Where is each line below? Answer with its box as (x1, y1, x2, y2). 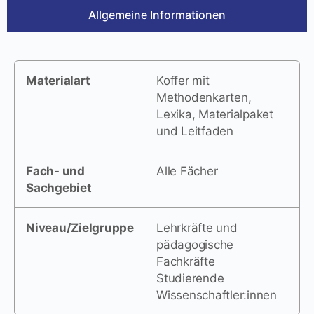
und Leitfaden (156, 124, 233, 139)
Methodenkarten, (156, 90, 252, 105)
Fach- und (26, 164, 85, 179)
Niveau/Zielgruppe (26, 221, 134, 235)
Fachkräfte (156, 254, 215, 269)
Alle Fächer (156, 164, 218, 179)
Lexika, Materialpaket (156, 107, 273, 122)
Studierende (156, 271, 224, 286)
